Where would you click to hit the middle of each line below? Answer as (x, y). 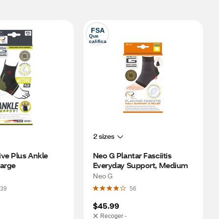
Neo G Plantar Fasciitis (132, 155)
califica (98, 41)
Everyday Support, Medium (140, 165)
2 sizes (104, 136)
